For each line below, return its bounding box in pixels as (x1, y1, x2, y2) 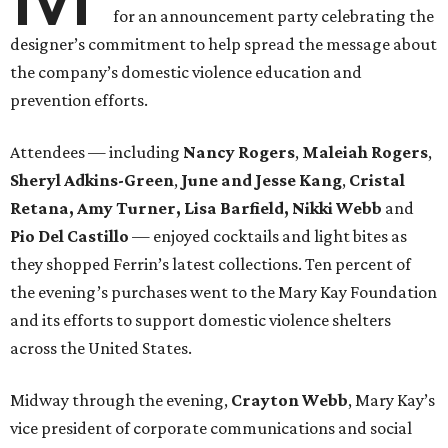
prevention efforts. (10, 90, 148, 111)
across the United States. (10, 338, 192, 359)
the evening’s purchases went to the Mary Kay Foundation (10, 282, 437, 303)
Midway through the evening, (10, 390, 231, 411)
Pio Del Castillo (10, 226, 129, 247)
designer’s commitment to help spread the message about (10, 34, 437, 55)
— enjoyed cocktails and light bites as (129, 226, 407, 247)
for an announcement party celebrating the (113, 6, 435, 27)
